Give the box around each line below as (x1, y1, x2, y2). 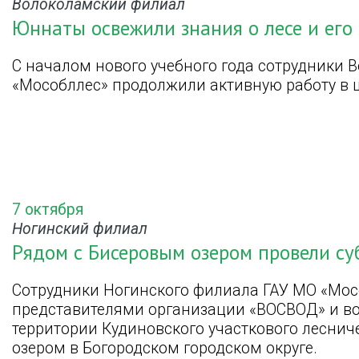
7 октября (12, 200, 83, 220)
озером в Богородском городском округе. (12, 338, 317, 357)
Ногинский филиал (12, 220, 147, 239)
